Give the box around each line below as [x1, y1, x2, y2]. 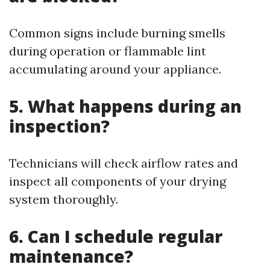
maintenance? [9, 245, 133, 268]
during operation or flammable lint [9, 43, 206, 58]
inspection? [9, 115, 110, 137]
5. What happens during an [9, 95, 242, 118]
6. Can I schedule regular [9, 225, 222, 248]
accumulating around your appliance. [9, 61, 221, 77]
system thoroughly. [9, 192, 118, 207]
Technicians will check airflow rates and [9, 155, 238, 171]
